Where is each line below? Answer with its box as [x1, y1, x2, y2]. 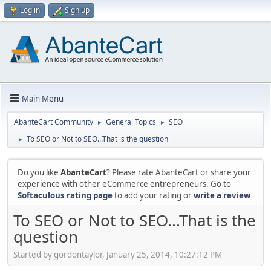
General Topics [106, 117, 156, 127]
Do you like [18, 167, 60, 178]
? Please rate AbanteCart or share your [106, 167, 251, 178]
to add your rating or [113, 190, 194, 201]
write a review [194, 190, 250, 201]
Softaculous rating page [18, 190, 113, 201]
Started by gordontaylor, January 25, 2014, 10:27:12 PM [13, 249, 222, 260]
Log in [20, 5, 40, 15]
